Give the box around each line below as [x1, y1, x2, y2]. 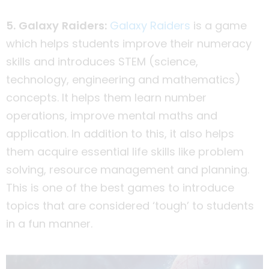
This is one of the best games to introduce [6, 180, 234, 195]
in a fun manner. [6, 216, 92, 231]
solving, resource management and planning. [6, 162, 249, 177]
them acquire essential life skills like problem [6, 144, 244, 159]
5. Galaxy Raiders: [6, 17, 107, 33]
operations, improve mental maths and [6, 107, 217, 123]
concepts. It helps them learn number [6, 89, 207, 105]
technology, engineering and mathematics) [6, 71, 241, 87]
